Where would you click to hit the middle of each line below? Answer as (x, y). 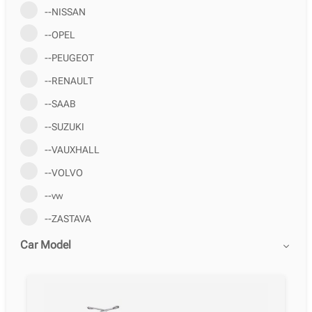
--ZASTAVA (68, 219)
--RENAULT (69, 81)
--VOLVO (63, 173)
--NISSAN (65, 12)
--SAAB (60, 104)
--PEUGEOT (69, 58)
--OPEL (60, 35)
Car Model (45, 245)
